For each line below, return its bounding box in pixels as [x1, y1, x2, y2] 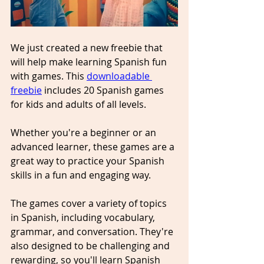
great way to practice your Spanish [11, 154, 167, 167]
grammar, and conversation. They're [11, 225, 176, 238]
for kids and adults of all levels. [11, 97, 148, 111]
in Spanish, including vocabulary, [11, 210, 157, 224]
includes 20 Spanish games [42, 83, 166, 97]
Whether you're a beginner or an [11, 126, 159, 139]
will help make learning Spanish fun [11, 55, 169, 68]
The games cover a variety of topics [11, 196, 169, 210]
